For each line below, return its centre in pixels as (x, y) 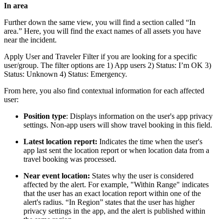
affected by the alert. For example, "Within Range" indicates (116, 185)
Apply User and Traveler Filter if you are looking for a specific (100, 57)
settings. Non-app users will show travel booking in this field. (119, 125)
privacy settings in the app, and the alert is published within (114, 211)
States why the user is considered (143, 176)
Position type (45, 116)
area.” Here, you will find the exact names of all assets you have (102, 31)
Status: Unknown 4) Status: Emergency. (66, 74)
